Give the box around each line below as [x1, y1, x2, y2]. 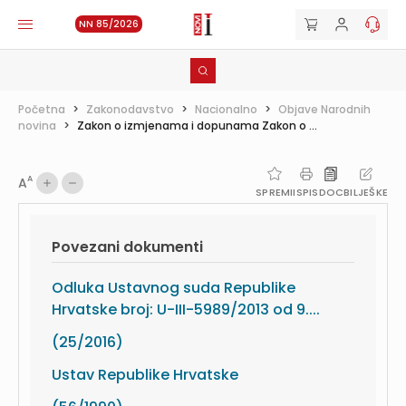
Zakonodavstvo [86, 101, 174, 117]
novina [18, 118, 56, 133]
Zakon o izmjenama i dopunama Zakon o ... [77, 118, 317, 133]
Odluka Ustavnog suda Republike [52, 277, 295, 298]
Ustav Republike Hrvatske [52, 364, 238, 385]
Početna [18, 101, 65, 117]
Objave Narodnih [278, 101, 371, 117]
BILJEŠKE [343, 185, 388, 199]
